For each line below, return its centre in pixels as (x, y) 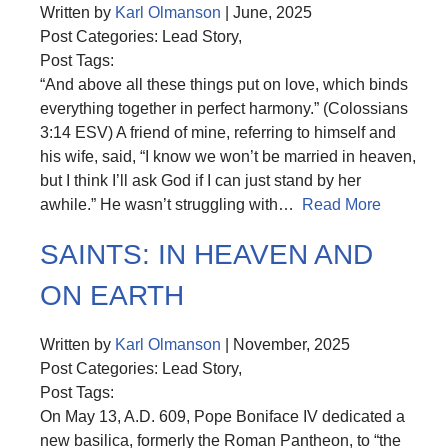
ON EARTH (112, 295)
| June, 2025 (266, 13)
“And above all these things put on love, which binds (224, 85)
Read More (341, 205)
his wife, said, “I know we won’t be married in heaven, (228, 157)
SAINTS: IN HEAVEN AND (206, 254)
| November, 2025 (285, 344)
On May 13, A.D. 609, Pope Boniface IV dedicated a (222, 416)
